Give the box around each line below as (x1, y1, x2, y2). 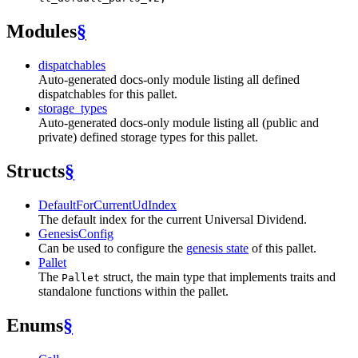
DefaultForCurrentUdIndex (38, 197, 177, 212)
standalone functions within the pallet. (38, 284, 229, 298)
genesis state (186, 241, 249, 255)
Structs (6, 160, 65, 181)
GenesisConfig (38, 226, 113, 241)
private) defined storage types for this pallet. (38, 130, 258, 145)
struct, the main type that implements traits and (100, 269, 336, 284)
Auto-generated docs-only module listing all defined (38, 73, 300, 87)
